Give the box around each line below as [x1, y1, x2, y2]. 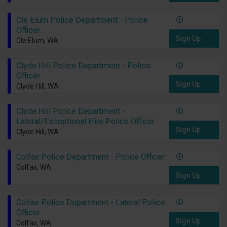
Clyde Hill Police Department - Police [16, 61, 150, 71]
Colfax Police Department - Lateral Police [16, 198, 165, 208]
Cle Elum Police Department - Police [16, 15, 148, 25]
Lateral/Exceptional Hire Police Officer [16, 117, 155, 127]
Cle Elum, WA [16, 36, 58, 45]
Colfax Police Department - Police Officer [16, 152, 165, 162]
